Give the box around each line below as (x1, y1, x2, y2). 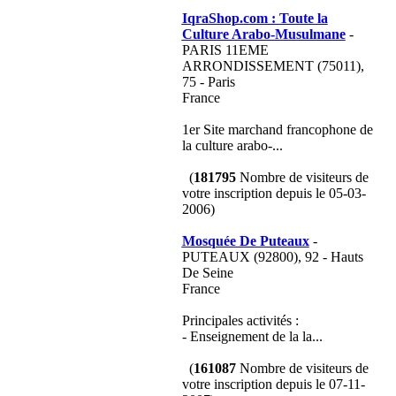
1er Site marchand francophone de (181, 122, 373, 137)
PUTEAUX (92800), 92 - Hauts (181, 249, 363, 264)
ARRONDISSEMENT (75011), (181, 58, 364, 73)
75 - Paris (181, 74, 235, 89)
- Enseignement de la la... (181, 329, 323, 344)
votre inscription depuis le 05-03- (181, 186, 366, 201)
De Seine (181, 265, 233, 280)
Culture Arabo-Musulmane (181, 27, 346, 42)
